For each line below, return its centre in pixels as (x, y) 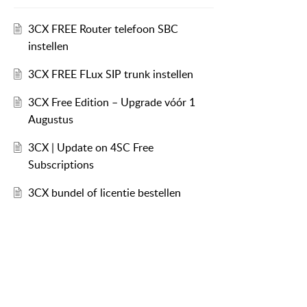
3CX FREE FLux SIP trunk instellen (110, 74)
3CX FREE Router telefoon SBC (103, 29)
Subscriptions (61, 165)
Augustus (50, 120)
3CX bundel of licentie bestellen (104, 193)
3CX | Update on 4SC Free (90, 148)
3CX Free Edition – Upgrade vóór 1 (111, 102)
